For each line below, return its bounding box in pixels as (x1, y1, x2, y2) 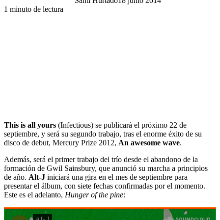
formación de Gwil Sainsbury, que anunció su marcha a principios (4, 164, 208, 172)
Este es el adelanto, (4, 190, 65, 199)
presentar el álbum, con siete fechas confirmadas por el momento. (4, 181, 205, 190)
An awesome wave (118, 138, 180, 147)
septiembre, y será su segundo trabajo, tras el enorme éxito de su (4, 129, 202, 138)
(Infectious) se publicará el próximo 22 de (56, 120, 187, 129)
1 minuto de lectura (4, 4, 63, 13)
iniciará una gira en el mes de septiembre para (45, 172, 188, 181)
